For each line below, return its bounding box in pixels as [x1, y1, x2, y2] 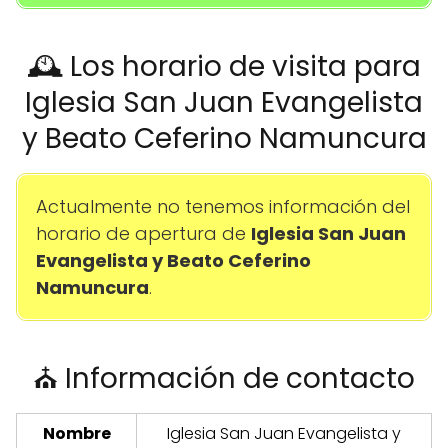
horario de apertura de [36, 221, 251, 247]
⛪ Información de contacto [33, 359, 415, 399]
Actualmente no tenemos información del [36, 194, 410, 220]
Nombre [42, 422, 111, 446]
